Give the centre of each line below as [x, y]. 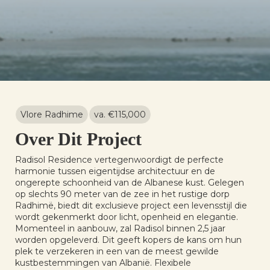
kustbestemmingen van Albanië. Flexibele [103, 263]
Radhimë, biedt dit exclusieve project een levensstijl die [131, 206]
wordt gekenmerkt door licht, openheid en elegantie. [127, 217]
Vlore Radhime [52, 115]
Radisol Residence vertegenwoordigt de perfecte [119, 160]
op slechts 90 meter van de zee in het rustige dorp [122, 194]
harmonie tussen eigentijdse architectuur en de [115, 171]
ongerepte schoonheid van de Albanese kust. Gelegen [130, 183]
